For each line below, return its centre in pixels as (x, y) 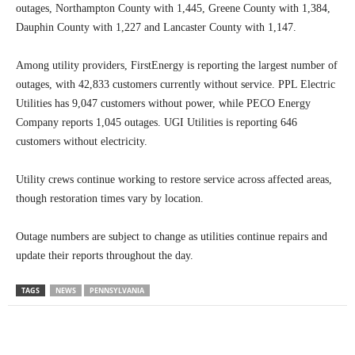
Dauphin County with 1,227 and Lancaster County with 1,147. (156, 28)
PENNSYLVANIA (117, 291)
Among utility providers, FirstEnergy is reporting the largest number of (177, 66)
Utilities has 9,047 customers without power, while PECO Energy (163, 104)
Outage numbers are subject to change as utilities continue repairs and (172, 237)
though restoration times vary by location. (110, 199)
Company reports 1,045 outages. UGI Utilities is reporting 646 (157, 123)
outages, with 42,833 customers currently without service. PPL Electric (176, 85)
